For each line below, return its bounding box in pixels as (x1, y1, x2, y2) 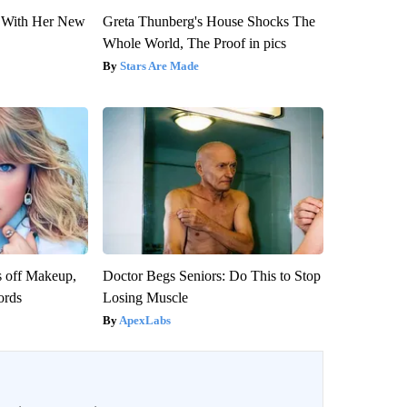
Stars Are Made (119, 58, 199, 73)
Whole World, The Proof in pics (102, 35, 286, 51)
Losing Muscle (102, 289, 188, 305)
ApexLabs (118, 313, 171, 327)
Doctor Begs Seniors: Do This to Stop (102, 267, 321, 283)
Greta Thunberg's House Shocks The (102, 13, 315, 29)
